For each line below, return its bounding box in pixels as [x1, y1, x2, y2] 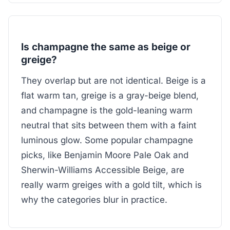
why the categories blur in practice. [21, 195, 167, 205]
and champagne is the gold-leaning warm [21, 105, 193, 116]
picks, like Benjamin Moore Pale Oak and [21, 150, 188, 161]
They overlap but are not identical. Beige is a [21, 75, 206, 86]
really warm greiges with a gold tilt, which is [21, 180, 202, 190]
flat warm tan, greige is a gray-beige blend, [21, 90, 199, 101]
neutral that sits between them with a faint [21, 120, 197, 131]
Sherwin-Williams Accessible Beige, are [21, 165, 184, 176]
